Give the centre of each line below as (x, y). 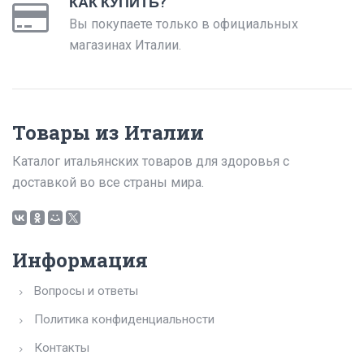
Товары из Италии (108, 132)
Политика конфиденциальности (124, 319)
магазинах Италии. (125, 45)
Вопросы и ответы (86, 291)
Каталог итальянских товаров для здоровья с (151, 161)
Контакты (62, 348)
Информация (80, 260)
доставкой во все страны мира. (108, 182)
